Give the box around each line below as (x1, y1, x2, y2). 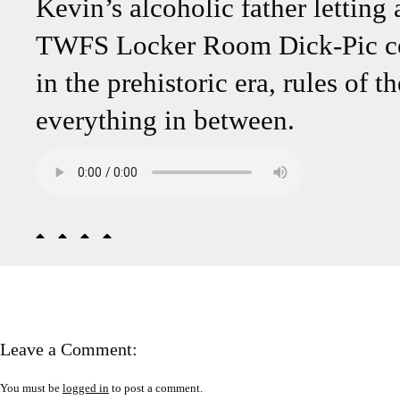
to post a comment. (109, 381, 203, 396)
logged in (62, 381, 109, 396)
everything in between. (36, 104, 295, 137)
